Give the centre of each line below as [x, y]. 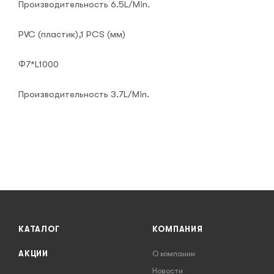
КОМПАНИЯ [178, 229]
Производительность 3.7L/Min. [84, 94]
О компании [174, 254]
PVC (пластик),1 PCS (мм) [72, 35]
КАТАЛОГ [39, 229]
